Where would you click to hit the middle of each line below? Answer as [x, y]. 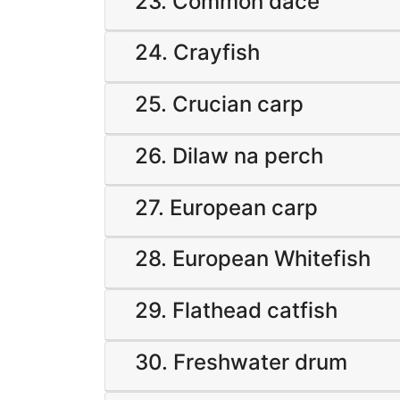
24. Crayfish [197, 53]
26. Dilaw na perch [229, 155]
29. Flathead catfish [236, 311]
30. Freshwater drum [241, 362]
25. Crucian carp [219, 104]
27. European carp [226, 207]
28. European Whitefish [253, 259]
